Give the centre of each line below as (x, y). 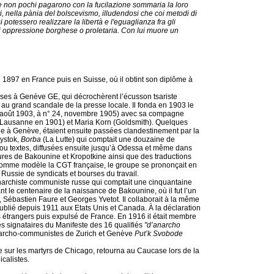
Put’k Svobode (159, 234)
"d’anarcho (162, 225)
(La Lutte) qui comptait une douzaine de (108, 139)
